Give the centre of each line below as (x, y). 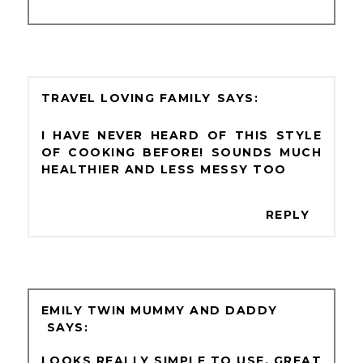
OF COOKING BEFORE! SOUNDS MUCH (181, 152)
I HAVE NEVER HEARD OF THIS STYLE (181, 135)
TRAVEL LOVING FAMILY (126, 98)
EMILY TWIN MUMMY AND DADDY (159, 310)
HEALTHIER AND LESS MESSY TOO (164, 169)
